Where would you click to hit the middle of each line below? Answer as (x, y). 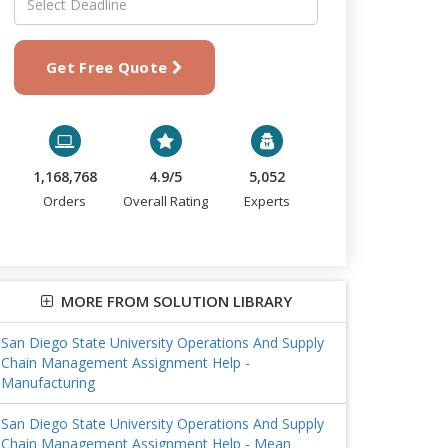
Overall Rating (166, 201)
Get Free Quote (109, 67)
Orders (65, 201)
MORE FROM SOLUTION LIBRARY (172, 301)
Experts (267, 201)
